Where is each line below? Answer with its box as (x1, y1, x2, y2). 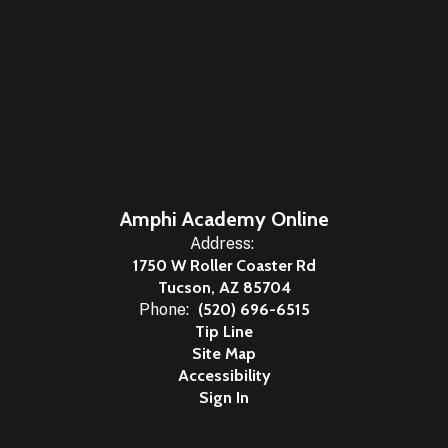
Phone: (138, 300, 189, 319)
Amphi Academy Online (119, 207, 329, 231)
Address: (189, 234, 254, 253)
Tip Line (195, 322, 253, 341)
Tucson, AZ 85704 (157, 278, 291, 297)
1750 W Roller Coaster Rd (132, 256, 316, 275)
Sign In (199, 388, 249, 407)
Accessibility (177, 366, 271, 385)
